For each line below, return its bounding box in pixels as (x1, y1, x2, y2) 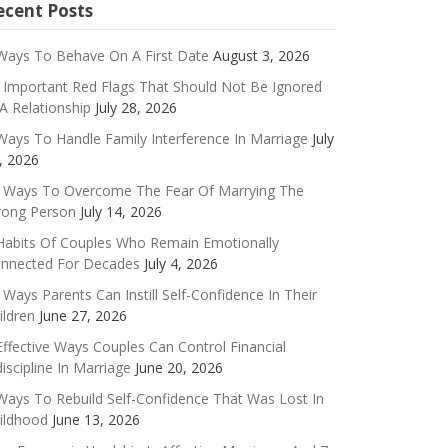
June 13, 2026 (51, 410, 140, 429)
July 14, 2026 (79, 202, 162, 221)
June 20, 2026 (134, 358, 223, 377)
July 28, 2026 (94, 98, 177, 117)
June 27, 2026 (38, 306, 127, 325)
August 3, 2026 (212, 46, 310, 65)
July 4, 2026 (143, 254, 218, 273)
